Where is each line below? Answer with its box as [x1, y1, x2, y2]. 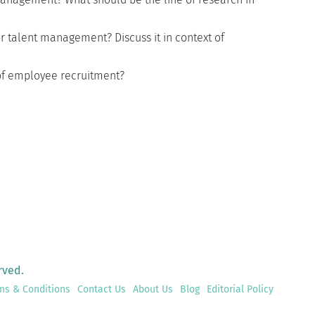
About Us [133, 283, 173, 295]
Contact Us [77, 283, 126, 295]
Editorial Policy [207, 283, 274, 295]
